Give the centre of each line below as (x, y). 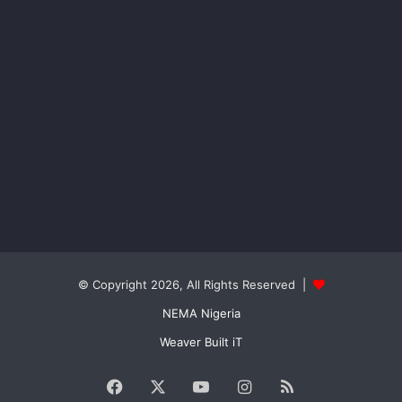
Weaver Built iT (201, 342)
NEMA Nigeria (201, 314)
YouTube (242, 387)
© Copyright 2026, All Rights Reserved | (195, 285)
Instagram (289, 387)
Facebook (161, 387)
